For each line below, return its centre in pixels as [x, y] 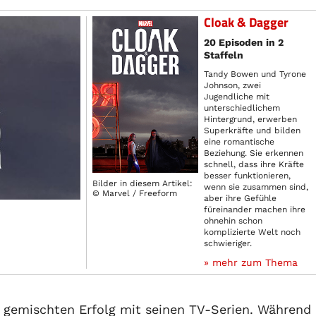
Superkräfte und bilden [252, 130]
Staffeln [224, 55]
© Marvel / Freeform [135, 194]
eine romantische [239, 142]
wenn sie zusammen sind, [256, 187]
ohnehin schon [233, 221]
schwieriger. [228, 243]
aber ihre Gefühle [240, 198]
